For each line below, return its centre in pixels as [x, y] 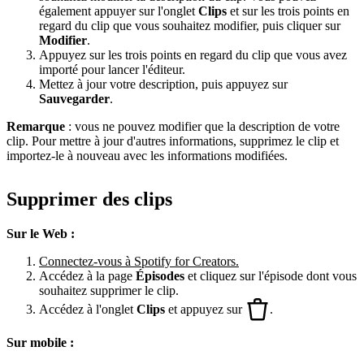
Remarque [36, 126]
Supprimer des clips [89, 199]
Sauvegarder [74, 98]
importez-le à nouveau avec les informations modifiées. [147, 155]
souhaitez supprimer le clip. [109, 291]
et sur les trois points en [288, 11]
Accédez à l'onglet [88, 310]
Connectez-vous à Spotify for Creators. [139, 262]
